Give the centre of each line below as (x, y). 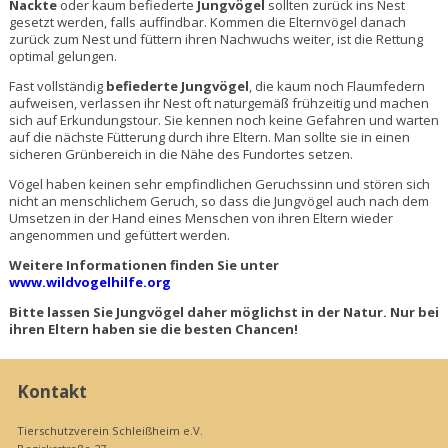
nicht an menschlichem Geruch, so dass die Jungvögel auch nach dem (218, 200)
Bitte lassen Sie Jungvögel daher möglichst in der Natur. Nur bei (223, 312)
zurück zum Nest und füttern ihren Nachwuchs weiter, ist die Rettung (215, 38)
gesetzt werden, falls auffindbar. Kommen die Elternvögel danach (207, 21)
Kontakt (52, 392)
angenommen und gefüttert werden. (120, 234)
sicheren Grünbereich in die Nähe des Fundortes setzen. (180, 153)
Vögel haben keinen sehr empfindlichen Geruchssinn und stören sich (219, 183)
